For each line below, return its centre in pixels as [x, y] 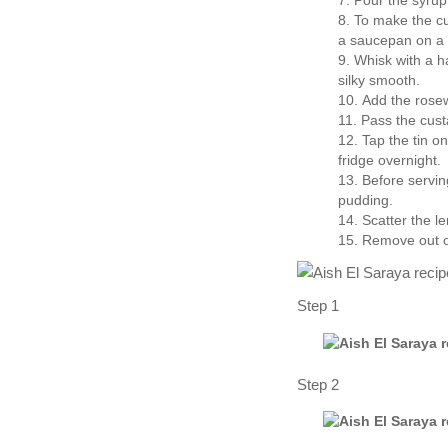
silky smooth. [378, 80]
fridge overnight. [389, 160]
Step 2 [318, 384]
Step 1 [318, 306]
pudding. [365, 200]
